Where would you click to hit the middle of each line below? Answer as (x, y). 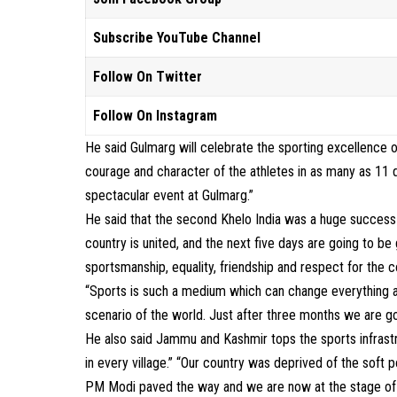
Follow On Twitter (148, 77)
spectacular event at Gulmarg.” (170, 195)
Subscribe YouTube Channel (177, 38)
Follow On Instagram (156, 116)
